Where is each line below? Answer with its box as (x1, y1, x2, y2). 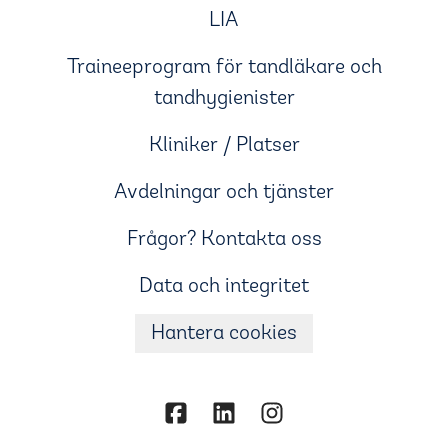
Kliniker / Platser (148, 135, 300, 156)
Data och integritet (139, 276, 309, 297)
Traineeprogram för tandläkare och (66, 57, 382, 78)
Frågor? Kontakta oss (126, 229, 322, 250)
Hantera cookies (151, 323, 297, 344)
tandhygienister (153, 88, 295, 109)
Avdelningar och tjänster (114, 182, 334, 203)
